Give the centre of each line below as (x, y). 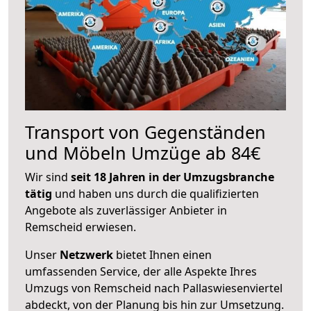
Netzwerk (86, 254)
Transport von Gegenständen (145, 132)
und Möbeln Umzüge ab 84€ (143, 152)
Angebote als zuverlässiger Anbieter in (126, 210)
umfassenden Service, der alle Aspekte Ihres (141, 271)
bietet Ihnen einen (162, 254)
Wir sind (48, 177)
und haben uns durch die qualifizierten (155, 193)
